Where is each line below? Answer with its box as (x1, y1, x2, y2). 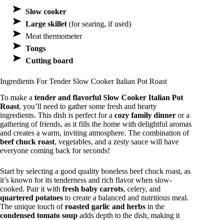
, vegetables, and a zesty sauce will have (55, 137, 179, 146)
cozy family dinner (114, 111, 176, 120)
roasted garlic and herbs (65, 202, 145, 211)
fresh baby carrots (62, 185, 123, 193)
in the (145, 202, 165, 211)
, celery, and (123, 185, 161, 193)
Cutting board (26, 56, 73, 65)
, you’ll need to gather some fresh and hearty (19, 102, 157, 111)
